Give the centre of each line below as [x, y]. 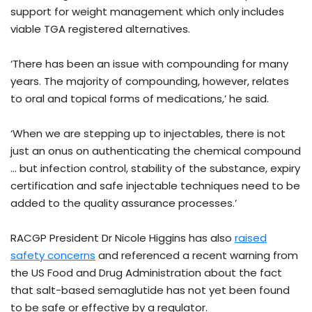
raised [251, 238]
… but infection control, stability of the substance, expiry [155, 169]
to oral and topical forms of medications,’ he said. [140, 99]
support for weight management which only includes [147, 12]
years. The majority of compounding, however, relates [150, 81]
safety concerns [53, 256]
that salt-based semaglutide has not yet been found [150, 290]
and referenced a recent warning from [197, 256]
